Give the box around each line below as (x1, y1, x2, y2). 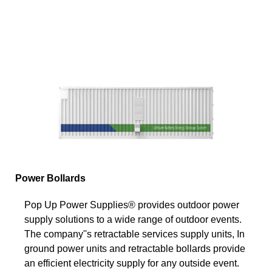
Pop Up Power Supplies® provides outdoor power (24, 199, 239, 210)
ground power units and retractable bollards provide (24, 243, 245, 254)
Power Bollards (15, 172, 86, 183)
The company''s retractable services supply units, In (24, 228, 245, 239)
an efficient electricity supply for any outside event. (24, 257, 239, 268)
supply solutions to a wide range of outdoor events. (24, 214, 242, 225)
